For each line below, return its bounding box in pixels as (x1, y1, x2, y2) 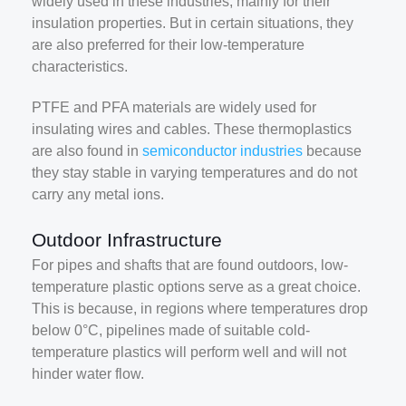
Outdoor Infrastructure (32, 228, 222, 250)
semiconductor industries (142, 142, 303, 159)
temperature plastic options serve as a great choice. (32, 279, 361, 295)
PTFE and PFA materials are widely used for (32, 99, 316, 115)
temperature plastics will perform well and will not (32, 344, 346, 361)
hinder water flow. (32, 366, 144, 382)
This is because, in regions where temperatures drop (32, 301, 368, 317)
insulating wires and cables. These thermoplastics (32, 121, 352, 137)
